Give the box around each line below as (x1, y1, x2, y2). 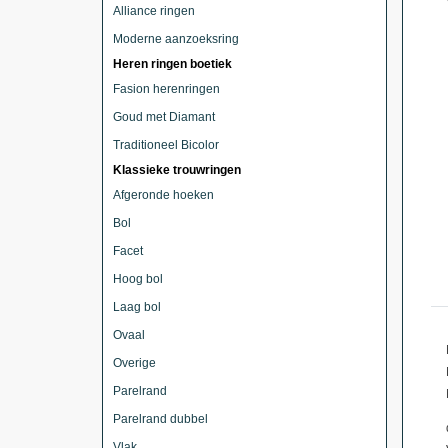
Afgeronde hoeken (113, 188, 214, 202)
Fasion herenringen (113, 82, 220, 96)
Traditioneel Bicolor (113, 138, 219, 152)
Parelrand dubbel (113, 412, 208, 426)
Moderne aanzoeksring (113, 32, 239, 46)
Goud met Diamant (113, 110, 215, 124)
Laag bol (113, 300, 161, 314)
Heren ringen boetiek (113, 57, 232, 71)
